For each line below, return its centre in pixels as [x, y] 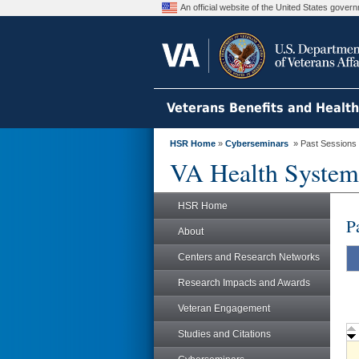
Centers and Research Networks [249, 257]
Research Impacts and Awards [244, 283]
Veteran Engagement [224, 309]
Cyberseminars [257, 143]
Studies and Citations [224, 334]
